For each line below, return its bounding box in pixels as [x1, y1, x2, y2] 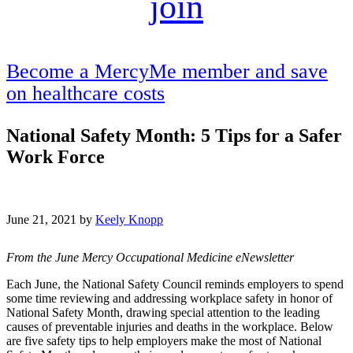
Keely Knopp [95, 213, 163, 227]
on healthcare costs [6, 82, 165, 105]
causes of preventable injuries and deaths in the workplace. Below [6, 320, 333, 334]
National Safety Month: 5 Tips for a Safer [6, 125, 342, 146]
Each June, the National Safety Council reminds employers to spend [6, 277, 344, 292]
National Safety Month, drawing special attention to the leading [6, 306, 320, 320]
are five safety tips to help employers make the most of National [6, 334, 321, 348]
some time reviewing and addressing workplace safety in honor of [6, 292, 333, 306]
